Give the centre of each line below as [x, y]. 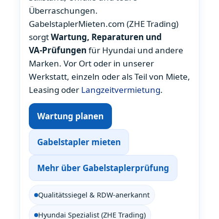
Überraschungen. [63, 11]
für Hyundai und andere [135, 50]
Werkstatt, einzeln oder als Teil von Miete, [109, 77]
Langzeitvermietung [121, 90]
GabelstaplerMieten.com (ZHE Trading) [104, 24]
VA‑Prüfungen [58, 50]
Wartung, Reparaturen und [106, 37]
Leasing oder [55, 90]
